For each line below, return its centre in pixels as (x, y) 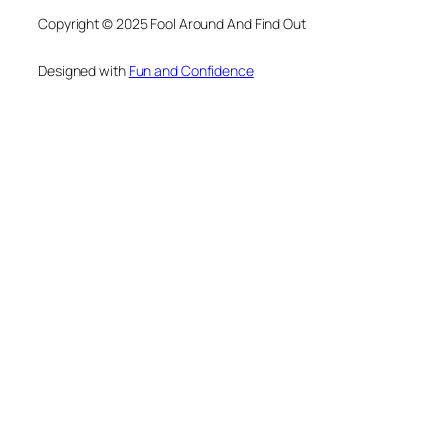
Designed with (83, 70)
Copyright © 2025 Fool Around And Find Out (172, 23)
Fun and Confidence (191, 70)
